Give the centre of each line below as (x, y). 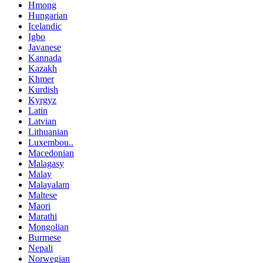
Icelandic (45, 26)
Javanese (45, 47)
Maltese (43, 195)
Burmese (45, 237)
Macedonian (51, 153)
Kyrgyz (42, 100)
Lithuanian (48, 131)
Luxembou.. (51, 142)
